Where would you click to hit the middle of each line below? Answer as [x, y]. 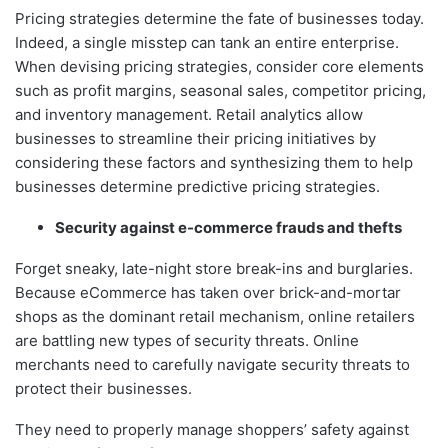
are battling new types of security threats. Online [187, 341]
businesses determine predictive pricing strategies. [197, 187]
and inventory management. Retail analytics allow [189, 115]
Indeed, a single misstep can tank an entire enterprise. [207, 43]
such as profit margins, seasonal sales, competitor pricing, [220, 91]
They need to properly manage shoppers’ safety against [212, 430]
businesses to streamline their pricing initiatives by [195, 139]
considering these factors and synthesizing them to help [214, 163]
